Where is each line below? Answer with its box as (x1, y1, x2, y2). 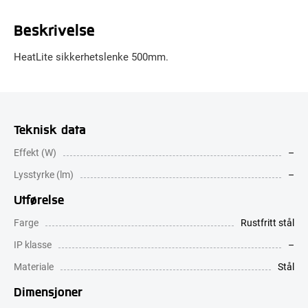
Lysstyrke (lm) (14, 168, 74, 181)
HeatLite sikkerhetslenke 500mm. (14, 49, 168, 63)
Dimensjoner (14, 283, 82, 299)
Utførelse (14, 190, 64, 207)
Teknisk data (14, 120, 86, 137)
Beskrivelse (14, 19, 95, 40)
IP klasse (14, 238, 52, 251)
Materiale (14, 260, 54, 273)
